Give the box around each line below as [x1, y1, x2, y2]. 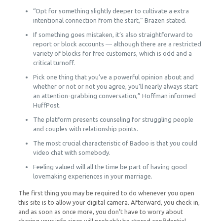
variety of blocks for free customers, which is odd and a [33, 50, 192, 57]
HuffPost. [33, 102, 61, 109]
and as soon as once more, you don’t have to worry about [18, 208, 183, 215]
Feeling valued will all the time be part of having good [33, 163, 187, 170]
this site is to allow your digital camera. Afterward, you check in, [18, 199, 200, 206]
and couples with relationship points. [33, 125, 138, 132]
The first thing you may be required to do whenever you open [18, 189, 194, 196]
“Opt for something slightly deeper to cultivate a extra [33, 7, 189, 14]
